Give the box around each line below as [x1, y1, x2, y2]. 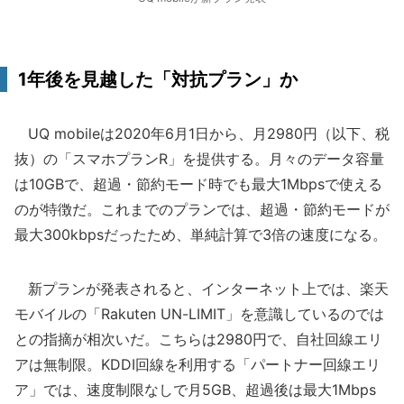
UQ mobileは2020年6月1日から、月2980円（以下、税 [14, 124, 390, 142]
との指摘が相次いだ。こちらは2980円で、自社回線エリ [14, 330, 382, 348]
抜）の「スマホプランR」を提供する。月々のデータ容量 [14, 150, 384, 168]
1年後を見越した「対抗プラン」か [18, 69, 298, 90]
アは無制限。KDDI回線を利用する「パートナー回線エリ [14, 355, 381, 373]
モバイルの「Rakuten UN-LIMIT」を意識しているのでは [14, 305, 384, 323]
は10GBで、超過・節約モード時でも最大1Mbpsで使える [14, 175, 382, 193]
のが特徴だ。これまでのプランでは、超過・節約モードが [14, 200, 390, 218]
